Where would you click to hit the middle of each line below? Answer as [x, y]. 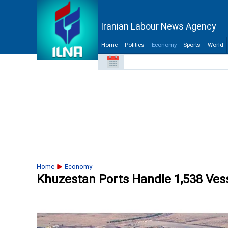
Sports [192, 46]
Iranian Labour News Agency [158, 27]
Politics [134, 46]
